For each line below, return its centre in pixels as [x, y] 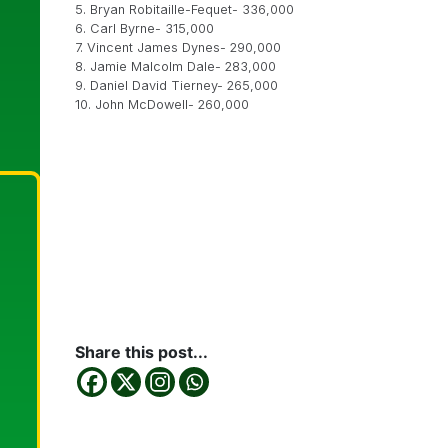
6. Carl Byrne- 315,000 [144, 28]
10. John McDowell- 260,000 [162, 104]
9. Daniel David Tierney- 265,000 [176, 85]
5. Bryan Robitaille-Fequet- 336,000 [184, 9]
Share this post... [141, 352]
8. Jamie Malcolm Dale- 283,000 [175, 66]
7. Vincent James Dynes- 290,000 [178, 47]
